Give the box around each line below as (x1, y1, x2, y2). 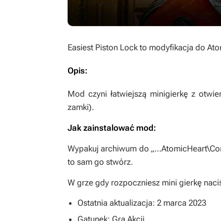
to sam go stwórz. (68, 157, 133, 167)
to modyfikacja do (140, 42, 207, 52)
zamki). (68, 102, 94, 112)
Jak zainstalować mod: (68, 123, 156, 133)
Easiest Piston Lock (68, 42, 140, 52)
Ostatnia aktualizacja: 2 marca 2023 (77, 198, 206, 208)
